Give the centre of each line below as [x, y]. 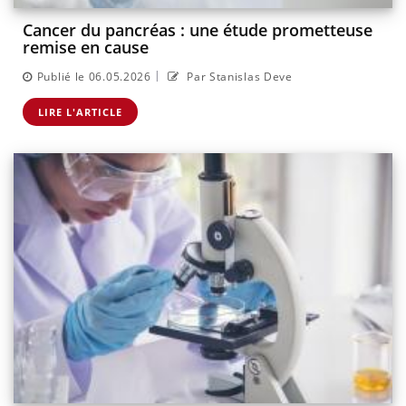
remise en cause [86, 48]
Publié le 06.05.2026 [94, 76]
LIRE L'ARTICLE [80, 111]
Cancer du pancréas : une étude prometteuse [198, 30]
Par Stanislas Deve [238, 76]
